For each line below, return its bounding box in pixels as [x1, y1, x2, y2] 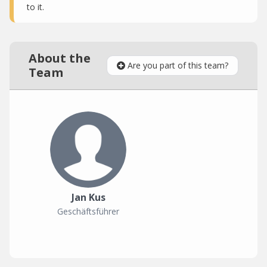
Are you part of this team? [128, 60, 228, 71]
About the [29, 50, 91, 66]
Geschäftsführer [57, 206, 119, 217]
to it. [27, 1, 44, 13]
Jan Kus [71, 191, 105, 204]
